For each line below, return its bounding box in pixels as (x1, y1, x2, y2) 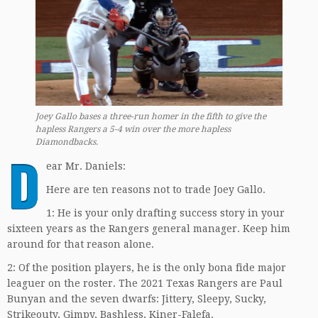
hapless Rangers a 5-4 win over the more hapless (35, 124, 231, 135)
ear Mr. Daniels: (46, 160, 126, 172)
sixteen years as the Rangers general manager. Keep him (7, 223, 290, 235)
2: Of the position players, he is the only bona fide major (7, 262, 286, 274)
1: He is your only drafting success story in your (46, 207, 285, 219)
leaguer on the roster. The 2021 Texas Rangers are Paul (7, 278, 283, 290)
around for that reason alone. (7, 238, 157, 251)
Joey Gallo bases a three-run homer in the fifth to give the (35, 111, 266, 122)
